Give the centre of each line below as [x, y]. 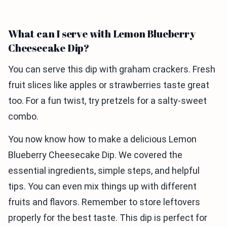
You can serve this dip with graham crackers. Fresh [112, 69]
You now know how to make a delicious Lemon [102, 139]
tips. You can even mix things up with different [102, 186]
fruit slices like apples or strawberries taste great [109, 85]
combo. [23, 117]
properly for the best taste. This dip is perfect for [108, 218]
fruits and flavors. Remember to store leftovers [104, 202]
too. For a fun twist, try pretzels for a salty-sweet [107, 101]
